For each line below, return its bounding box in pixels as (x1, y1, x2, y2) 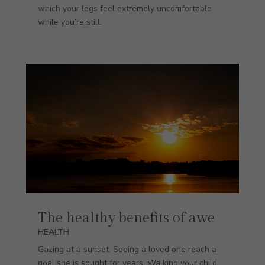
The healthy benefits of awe (37, 210, 215, 227)
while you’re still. (37, 16, 102, 28)
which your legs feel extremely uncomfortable (37, 2, 212, 14)
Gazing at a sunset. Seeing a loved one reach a (37, 244, 216, 256)
